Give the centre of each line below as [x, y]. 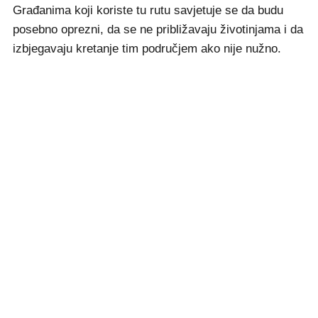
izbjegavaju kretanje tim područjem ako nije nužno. [147, 49]
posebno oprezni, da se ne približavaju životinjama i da [158, 30]
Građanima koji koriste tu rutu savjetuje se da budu [148, 11]
